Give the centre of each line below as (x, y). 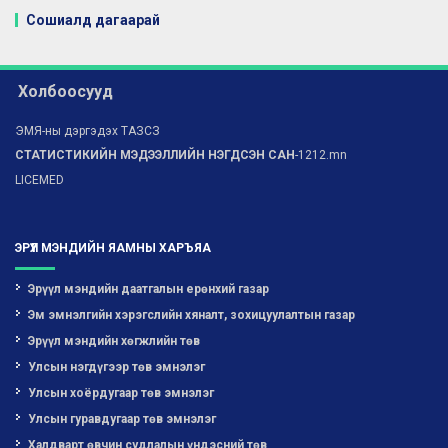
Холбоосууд (65, 91)
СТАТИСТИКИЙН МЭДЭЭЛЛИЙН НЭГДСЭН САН (155, 155)
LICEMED (39, 180)
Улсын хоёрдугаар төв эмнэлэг (121, 393)
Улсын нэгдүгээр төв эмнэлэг (116, 367)
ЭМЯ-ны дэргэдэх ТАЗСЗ (87, 131)
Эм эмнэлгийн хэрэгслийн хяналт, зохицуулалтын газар (191, 315)
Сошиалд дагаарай (93, 19)
